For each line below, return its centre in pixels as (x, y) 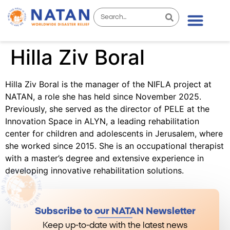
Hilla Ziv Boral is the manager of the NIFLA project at (108, 84)
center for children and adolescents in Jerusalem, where (114, 133)
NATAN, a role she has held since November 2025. (103, 96)
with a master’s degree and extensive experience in (104, 158)
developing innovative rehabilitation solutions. (94, 170)
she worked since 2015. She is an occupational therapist (114, 146)
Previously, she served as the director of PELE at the (107, 109)
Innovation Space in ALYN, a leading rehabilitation (102, 121)
